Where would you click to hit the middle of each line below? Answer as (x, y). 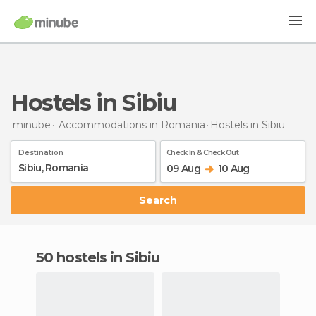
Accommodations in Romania (132, 124)
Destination (41, 152)
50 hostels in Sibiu (102, 257)
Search (162, 200)
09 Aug (183, 168)
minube (32, 124)
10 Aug (233, 168)
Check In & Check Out (202, 152)
